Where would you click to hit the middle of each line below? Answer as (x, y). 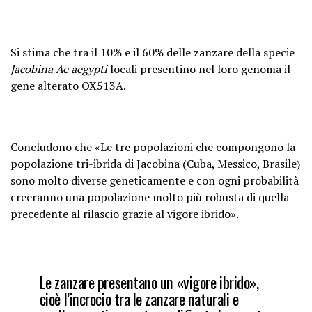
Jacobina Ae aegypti (60, 69)
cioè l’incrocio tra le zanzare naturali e (139, 298)
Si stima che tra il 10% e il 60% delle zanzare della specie (153, 52)
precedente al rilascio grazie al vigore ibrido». (125, 214)
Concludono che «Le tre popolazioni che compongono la (153, 147)
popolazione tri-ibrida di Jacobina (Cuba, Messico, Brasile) (155, 164)
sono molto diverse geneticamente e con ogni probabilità (155, 180)
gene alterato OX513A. (68, 86)
